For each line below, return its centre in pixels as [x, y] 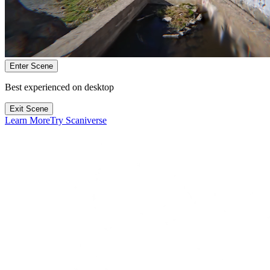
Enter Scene [31, 66]
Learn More [27, 121]
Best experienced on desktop [59, 87]
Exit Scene [29, 109]
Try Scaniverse [78, 121]
